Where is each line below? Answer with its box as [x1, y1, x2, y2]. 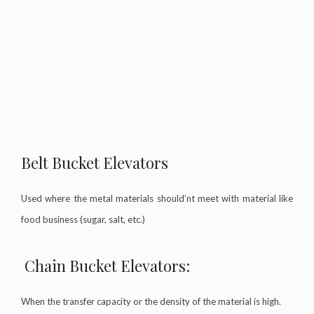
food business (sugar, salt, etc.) [21, 213, 145, 225]
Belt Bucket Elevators [21, 151, 168, 173]
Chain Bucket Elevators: [25, 254, 190, 276]
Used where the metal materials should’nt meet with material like [21, 192, 293, 204]
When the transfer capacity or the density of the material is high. [21, 295, 281, 307]
